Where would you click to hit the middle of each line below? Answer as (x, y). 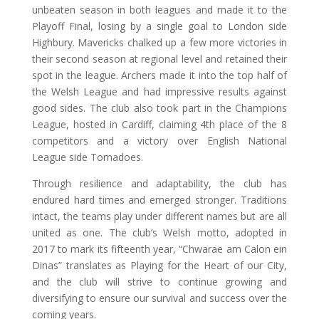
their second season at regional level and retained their (159, 59)
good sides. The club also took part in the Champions (159, 108)
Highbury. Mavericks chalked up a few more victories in (159, 42)
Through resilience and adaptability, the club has (159, 183)
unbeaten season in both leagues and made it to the (159, 10)
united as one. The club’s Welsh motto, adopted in (159, 232)
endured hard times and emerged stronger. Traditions (159, 200)
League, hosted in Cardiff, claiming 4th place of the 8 (159, 124)
